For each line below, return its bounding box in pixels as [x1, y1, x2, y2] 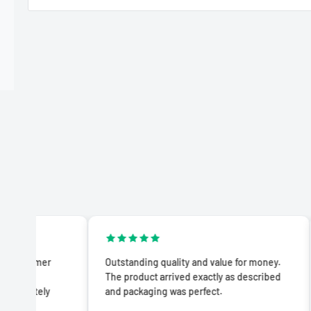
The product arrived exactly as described [51, 270, 228, 283]
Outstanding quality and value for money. [51, 255, 228, 268]
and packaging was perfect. [51, 285, 169, 297]
